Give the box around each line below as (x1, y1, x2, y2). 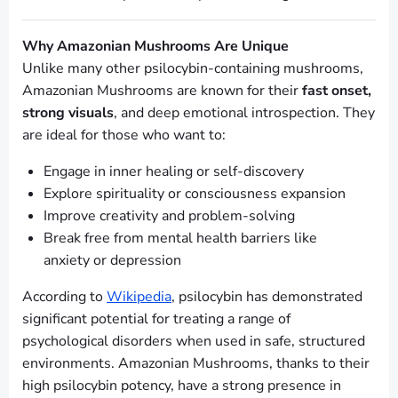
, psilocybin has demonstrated (171, 287, 362, 307)
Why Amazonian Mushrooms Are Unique (22, 36, 289, 57)
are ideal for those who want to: (22, 125, 226, 146)
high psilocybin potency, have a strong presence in (22, 376, 341, 396)
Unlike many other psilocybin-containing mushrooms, (22, 59, 363, 79)
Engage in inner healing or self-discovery (44, 162, 304, 182)
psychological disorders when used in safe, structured (22, 331, 365, 352)
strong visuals (22, 103, 114, 123)
